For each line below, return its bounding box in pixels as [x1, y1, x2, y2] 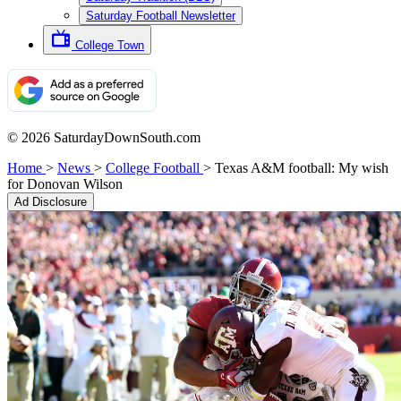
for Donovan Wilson [7, 176, 123, 192]
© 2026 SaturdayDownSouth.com [7, 130, 200, 145]
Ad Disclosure [14, 195, 87, 209]
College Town [75, 38, 144, 52]
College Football [106, 160, 200, 175]
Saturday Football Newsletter [86, 9, 235, 22]
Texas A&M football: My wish [215, 160, 388, 175]
